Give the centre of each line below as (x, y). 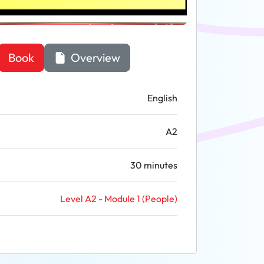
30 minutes (154, 165)
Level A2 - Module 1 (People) (119, 199)
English (162, 98)
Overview (94, 57)
